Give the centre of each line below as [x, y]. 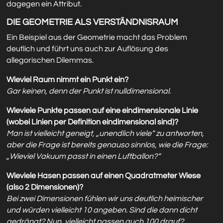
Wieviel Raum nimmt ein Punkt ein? [68, 80]
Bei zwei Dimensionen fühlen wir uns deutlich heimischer [105, 199]
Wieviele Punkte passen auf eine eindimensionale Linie [103, 111]
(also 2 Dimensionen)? [48, 187]
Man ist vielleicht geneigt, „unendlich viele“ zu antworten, [106, 134]
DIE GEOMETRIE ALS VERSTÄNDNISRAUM [93, 22]
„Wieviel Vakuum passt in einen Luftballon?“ [84, 157]
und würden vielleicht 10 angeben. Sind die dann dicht [102, 210]
